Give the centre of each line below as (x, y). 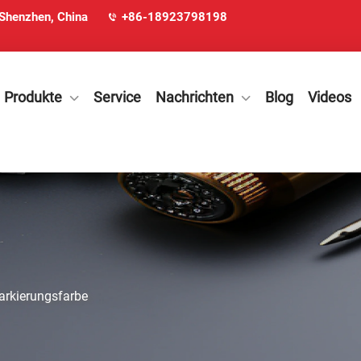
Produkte (33, 97)
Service (117, 97)
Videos (330, 97)
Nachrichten (195, 97)
